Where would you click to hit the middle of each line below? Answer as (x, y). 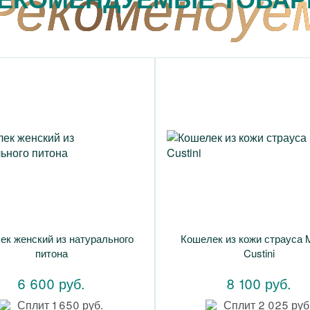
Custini (259, 253)
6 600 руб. (51, 283)
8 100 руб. (259, 283)
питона (51, 253)
